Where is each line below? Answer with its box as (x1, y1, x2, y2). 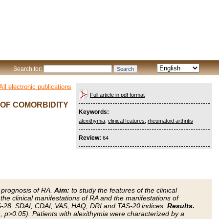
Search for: (13, 66, 42, 72)
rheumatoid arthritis (148, 118, 193, 124)
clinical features (108, 118, 145, 124)
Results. (167, 201, 195, 210)
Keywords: (79, 109, 109, 115)
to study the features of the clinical (69, 186, 177, 194)
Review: (79, 134, 103, 141)
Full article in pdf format (90, 92, 145, 98)
